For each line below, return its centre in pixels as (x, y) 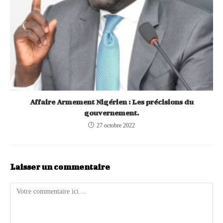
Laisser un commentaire (60, 167)
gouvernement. (111, 113)
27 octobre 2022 (116, 126)
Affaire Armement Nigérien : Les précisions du (111, 102)
